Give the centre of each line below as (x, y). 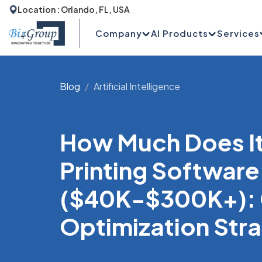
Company (119, 33)
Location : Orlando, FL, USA (74, 10)
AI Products (180, 33)
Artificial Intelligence (137, 86)
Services (239, 33)
